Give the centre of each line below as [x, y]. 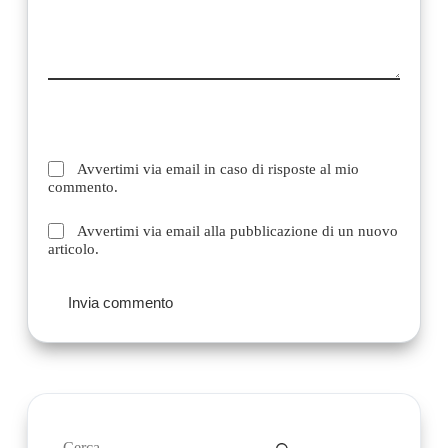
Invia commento [120, 302]
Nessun [85, 437]
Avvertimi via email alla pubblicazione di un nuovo [238, 231]
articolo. [73, 249]
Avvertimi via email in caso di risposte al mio [218, 169]
